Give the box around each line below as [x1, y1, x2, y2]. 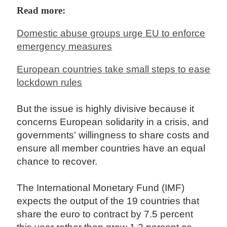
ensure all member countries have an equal [17, 142, 206, 154]
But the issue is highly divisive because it [17, 103, 195, 114]
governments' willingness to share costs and [17, 129, 210, 140]
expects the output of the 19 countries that [17, 195, 200, 206]
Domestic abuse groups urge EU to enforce [17, 27, 206, 39]
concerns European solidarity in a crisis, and [17, 116, 209, 127]
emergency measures [17, 41, 112, 52]
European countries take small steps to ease [17, 63, 211, 74]
